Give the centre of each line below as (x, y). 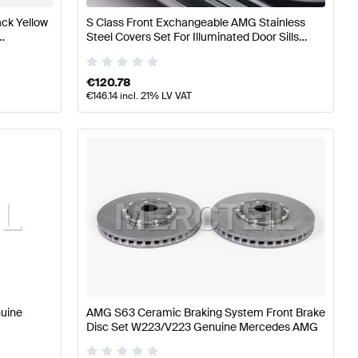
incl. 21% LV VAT (154, 96)
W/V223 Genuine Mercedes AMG (169, 52)
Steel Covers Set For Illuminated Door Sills (192, 37)
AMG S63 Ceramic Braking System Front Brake (205, 312)
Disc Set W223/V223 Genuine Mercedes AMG (202, 326)
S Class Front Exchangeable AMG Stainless (195, 23)
